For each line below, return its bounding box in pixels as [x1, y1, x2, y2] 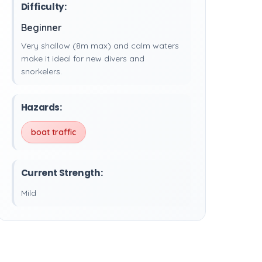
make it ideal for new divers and [20, 53, 144, 64]
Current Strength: [20, 167, 103, 179]
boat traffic [30, 127, 76, 137]
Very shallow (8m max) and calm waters [20, 40, 179, 51]
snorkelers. [20, 66, 62, 77]
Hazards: [20, 101, 62, 113]
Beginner [20, 22, 62, 33]
